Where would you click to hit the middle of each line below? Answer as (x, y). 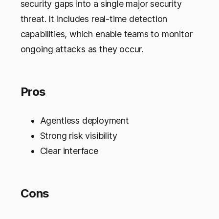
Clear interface (69, 151)
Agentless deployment (84, 121)
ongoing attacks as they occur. (82, 49)
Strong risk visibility (78, 136)
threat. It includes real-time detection (94, 19)
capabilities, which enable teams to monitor (106, 34)
